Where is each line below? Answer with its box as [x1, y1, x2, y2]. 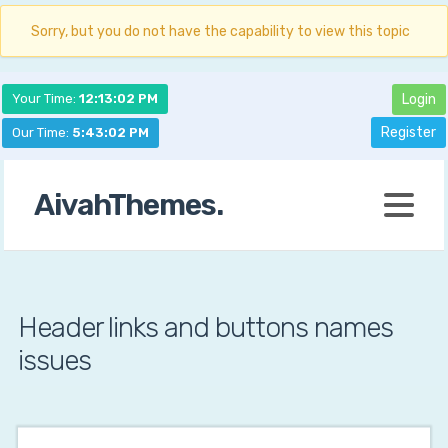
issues [17, 344, 91, 377]
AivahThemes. [34, 187, 224, 223]
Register [381, 124, 436, 141]
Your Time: [12, 91, 79, 106]
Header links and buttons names [17, 311, 393, 344]
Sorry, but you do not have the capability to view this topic [31, 23, 410, 40]
